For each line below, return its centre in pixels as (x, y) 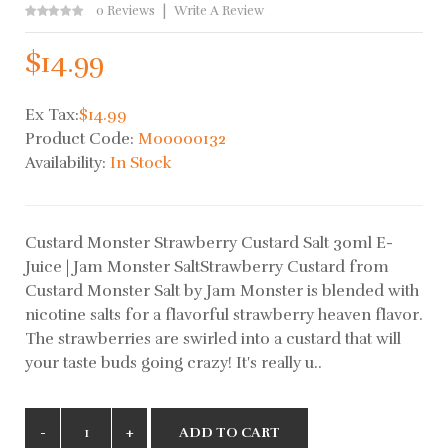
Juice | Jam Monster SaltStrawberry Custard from (207, 266)
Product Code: (81, 138)
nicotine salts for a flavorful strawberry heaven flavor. (224, 314)
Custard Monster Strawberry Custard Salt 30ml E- (209, 242)
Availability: (67, 162)
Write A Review (219, 10)
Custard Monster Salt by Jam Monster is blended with (222, 290)
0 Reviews (125, 10)
